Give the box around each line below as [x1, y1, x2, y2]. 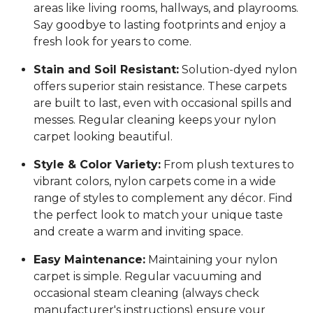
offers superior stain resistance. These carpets [34, 80, 286, 94]
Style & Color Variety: [34, 158, 161, 172]
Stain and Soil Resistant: [34, 63, 179, 77]
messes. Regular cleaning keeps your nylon [34, 113, 276, 127]
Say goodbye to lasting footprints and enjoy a [34, 18, 286, 32]
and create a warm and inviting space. [34, 225, 243, 239]
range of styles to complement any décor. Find [34, 191, 293, 205]
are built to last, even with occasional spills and [34, 96, 292, 110]
